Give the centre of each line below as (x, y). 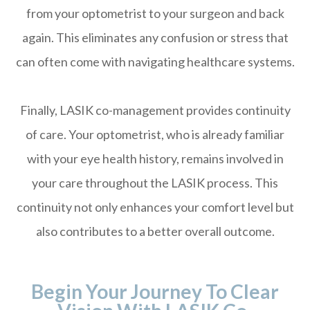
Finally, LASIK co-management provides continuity (155, 110)
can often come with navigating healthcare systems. (155, 62)
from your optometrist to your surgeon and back (155, 13)
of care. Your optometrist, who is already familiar (155, 135)
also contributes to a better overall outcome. (155, 231)
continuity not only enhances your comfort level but (155, 207)
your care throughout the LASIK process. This (155, 183)
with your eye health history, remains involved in (155, 159)
